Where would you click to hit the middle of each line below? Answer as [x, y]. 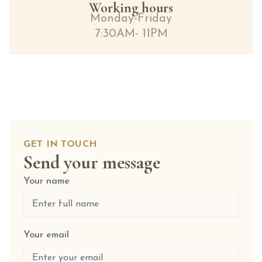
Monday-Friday [131, 19]
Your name [46, 181]
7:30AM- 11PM [131, 34]
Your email [46, 235]
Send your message [92, 162]
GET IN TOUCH [60, 144]
